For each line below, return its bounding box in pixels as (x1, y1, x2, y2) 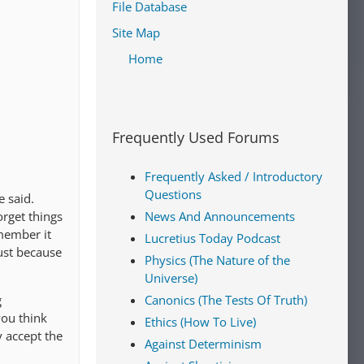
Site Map (112, 24, 160, 41)
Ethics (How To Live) (145, 314, 256, 330)
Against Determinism (145, 336, 262, 352)
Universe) (145, 270, 197, 286)
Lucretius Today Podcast (145, 230, 280, 246)
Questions (145, 186, 201, 202)
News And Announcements (145, 208, 295, 224)
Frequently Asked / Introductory (145, 168, 323, 184)
